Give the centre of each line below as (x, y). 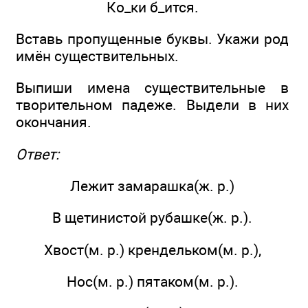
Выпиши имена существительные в (152, 88)
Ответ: (37, 154)
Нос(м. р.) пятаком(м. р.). (152, 281)
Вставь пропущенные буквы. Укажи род (152, 38)
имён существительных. (97, 56)
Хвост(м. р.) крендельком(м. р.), (152, 250)
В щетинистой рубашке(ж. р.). (152, 218)
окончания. (54, 122)
